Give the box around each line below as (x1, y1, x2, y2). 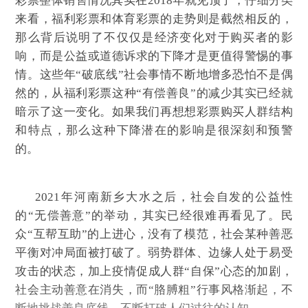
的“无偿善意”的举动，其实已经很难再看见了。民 (15, 208, 293, 222)
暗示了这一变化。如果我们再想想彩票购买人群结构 (15, 104, 293, 118)
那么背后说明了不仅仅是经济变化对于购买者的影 (15, 30, 293, 44)
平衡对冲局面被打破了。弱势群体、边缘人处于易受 (15, 245, 293, 259)
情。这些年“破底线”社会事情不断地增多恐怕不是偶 (15, 67, 293, 81)
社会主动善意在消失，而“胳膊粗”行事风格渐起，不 (15, 283, 293, 296)
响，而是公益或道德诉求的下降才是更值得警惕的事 (15, 49, 293, 63)
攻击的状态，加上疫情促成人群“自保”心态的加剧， (15, 264, 293, 278)
